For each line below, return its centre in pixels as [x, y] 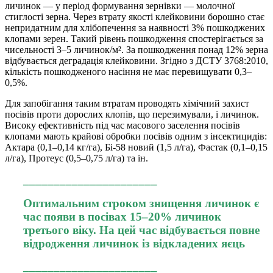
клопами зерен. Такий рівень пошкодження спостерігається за [134, 39]
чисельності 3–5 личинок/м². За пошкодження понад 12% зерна [136, 50]
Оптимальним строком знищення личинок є [141, 204]
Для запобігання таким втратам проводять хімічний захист [127, 104]
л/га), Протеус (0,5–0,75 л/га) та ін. [76, 158]
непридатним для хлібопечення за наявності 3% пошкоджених [135, 28]
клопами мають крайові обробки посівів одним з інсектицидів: [136, 136]
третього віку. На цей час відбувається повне [141, 230]
